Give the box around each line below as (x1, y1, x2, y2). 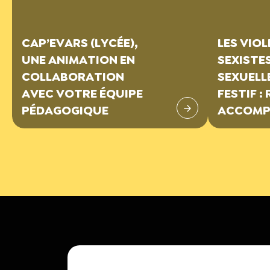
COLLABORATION (22, 69, 124, 84)
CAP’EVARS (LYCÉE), (22, 35, 138, 51)
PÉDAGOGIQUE (22, 102, 108, 118)
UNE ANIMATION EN (22, 52, 135, 67)
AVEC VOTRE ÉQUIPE (22, 86, 143, 101)
